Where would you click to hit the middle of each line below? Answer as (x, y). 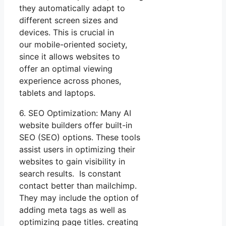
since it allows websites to (70, 56)
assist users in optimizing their (77, 149)
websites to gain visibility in (72, 161)
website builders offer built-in (76, 125)
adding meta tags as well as (73, 210)
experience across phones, (70, 80)
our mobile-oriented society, (73, 44)
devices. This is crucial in (67, 32)
